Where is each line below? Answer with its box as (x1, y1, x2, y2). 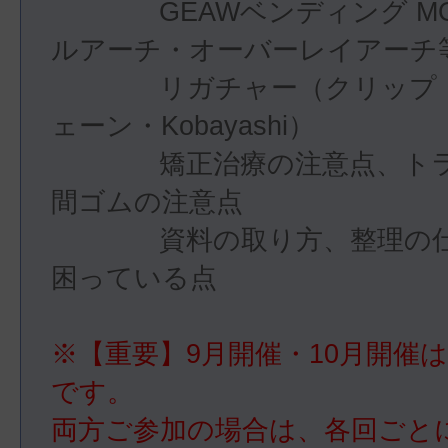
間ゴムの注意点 (51, 187, 243, 217)
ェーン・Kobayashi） (51, 111, 315, 141)
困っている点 (51, 263, 217, 293)
